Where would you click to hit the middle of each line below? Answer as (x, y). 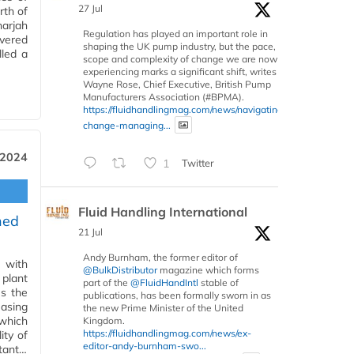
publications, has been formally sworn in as (177, 296)
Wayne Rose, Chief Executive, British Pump (177, 84)
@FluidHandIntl (164, 283)
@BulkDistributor (120, 270)
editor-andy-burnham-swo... (145, 346)
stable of (218, 283)
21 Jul (90, 232)
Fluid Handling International (163, 212)
